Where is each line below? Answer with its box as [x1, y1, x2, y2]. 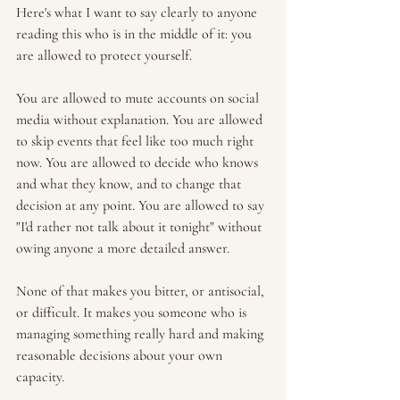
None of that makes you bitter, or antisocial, [16, 282, 268, 300]
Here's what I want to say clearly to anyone [16, 4, 261, 21]
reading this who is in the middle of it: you [16, 25, 255, 43]
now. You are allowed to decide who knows [16, 154, 262, 171]
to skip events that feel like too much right [16, 132, 257, 150]
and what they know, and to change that [16, 175, 245, 193]
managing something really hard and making [16, 325, 267, 343]
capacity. [16, 368, 64, 386]
